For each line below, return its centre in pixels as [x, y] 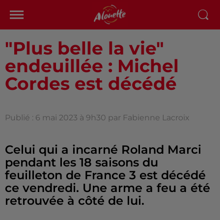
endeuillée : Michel [92, 66]
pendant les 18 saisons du [82, 162]
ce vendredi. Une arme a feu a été [108, 188]
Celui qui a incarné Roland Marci [103, 150]
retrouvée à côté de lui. [75, 201]
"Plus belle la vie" [84, 48]
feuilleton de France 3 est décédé [105, 175]
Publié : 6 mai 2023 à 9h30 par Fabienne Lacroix [97, 118]
